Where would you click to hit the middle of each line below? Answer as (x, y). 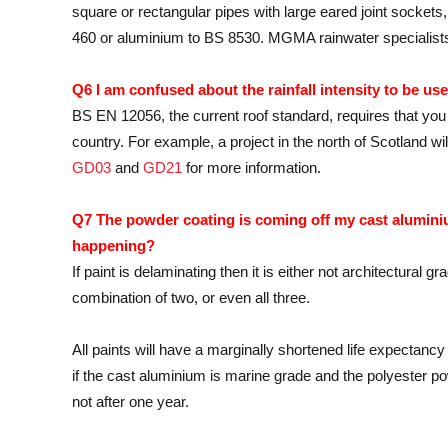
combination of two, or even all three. (191, 298)
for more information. (251, 167)
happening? (113, 246)
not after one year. (130, 402)
